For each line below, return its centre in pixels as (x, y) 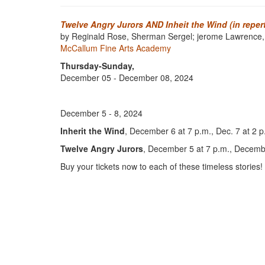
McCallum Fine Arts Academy (116, 48)
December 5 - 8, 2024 (101, 113)
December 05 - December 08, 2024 (127, 77)
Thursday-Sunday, (97, 66)
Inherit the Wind (93, 131)
